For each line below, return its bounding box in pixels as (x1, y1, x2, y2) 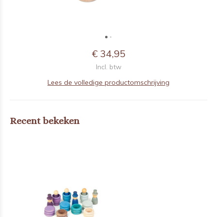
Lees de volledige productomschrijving (47, 78, 170, 87)
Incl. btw (95, 62, 122, 71)
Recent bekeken (10, 115, 79, 126)
